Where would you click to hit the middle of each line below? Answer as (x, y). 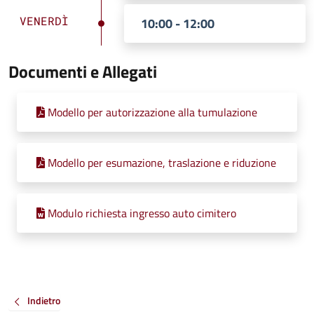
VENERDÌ (44, 21)
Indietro (44, 301)
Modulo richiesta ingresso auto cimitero (142, 213)
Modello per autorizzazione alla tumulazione (152, 112)
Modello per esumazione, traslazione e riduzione (162, 163)
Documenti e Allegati (83, 71)
